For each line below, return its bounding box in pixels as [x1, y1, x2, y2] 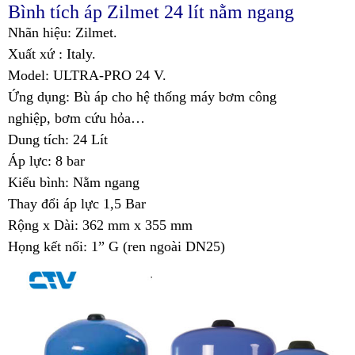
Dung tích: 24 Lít [8, 132, 108, 148]
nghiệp [8, 110, 47, 127]
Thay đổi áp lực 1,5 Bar [8, 196, 146, 212]
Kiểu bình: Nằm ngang [8, 174, 139, 191]
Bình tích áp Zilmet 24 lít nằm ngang [8, 2, 294, 23]
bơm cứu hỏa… [51, 110, 145, 127]
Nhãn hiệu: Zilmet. [8, 25, 117, 41]
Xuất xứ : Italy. [8, 46, 96, 63]
